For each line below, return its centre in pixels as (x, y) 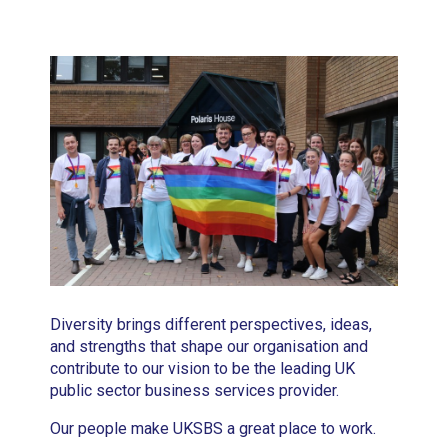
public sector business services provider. (195, 391)
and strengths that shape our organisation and (209, 347)
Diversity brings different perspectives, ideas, (211, 325)
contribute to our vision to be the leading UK (203, 369)
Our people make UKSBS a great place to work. (213, 429)
